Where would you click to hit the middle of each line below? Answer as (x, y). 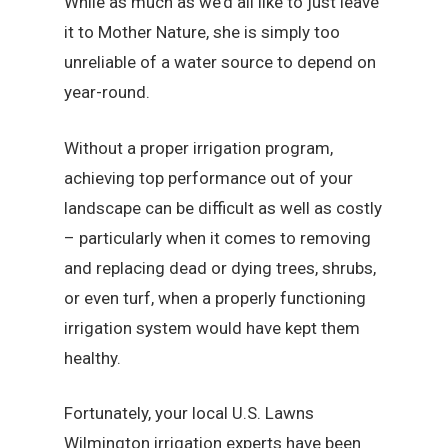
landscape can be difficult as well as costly (223, 207)
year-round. (107, 92)
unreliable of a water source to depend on (220, 62)
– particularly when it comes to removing (218, 237)
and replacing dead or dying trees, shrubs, (220, 267)
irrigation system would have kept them (212, 327)
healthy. (93, 357)
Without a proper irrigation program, (199, 147)
